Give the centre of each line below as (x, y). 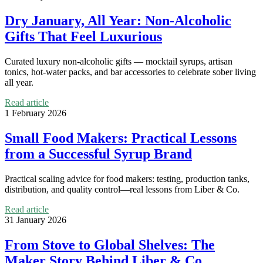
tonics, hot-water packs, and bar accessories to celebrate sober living (130, 72)
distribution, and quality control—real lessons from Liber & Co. (122, 189)
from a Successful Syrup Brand (98, 154)
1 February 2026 (36, 113)
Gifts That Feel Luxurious (83, 37)
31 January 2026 (36, 220)
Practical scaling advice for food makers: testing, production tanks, (127, 178)
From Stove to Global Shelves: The (110, 245)
